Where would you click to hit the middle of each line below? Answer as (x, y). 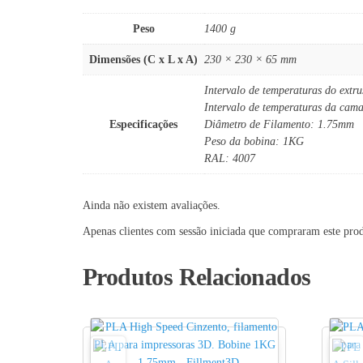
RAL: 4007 (230, 158)
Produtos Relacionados (197, 276)
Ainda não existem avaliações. (152, 205)
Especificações (143, 124)
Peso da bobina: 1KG (254, 141)
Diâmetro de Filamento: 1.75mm (279, 124)
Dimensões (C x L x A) (143, 59)
